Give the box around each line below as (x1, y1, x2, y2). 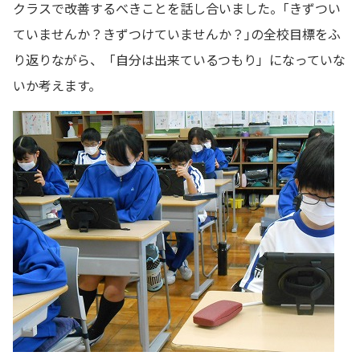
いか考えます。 (13, 75, 101, 95)
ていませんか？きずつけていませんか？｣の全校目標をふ (13, 23, 341, 43)
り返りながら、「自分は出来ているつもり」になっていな (13, 49, 346, 69)
